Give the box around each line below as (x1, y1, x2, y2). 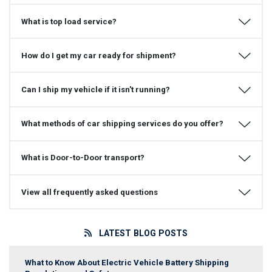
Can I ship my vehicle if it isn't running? (21, 84, 170, 94)
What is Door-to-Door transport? (21, 153, 144, 163)
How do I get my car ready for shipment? (21, 50, 176, 60)
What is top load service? (21, 16, 117, 26)
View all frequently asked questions (21, 187, 158, 197)
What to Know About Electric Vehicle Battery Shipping (25, 258, 229, 268)
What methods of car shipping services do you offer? (21, 119, 223, 129)
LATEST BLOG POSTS (92, 228, 188, 238)
